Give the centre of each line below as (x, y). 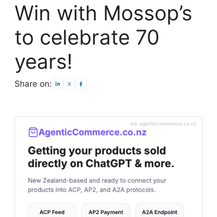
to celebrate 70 (87, 37)
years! (44, 62)
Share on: (33, 84)
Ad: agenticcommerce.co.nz (163, 123)
